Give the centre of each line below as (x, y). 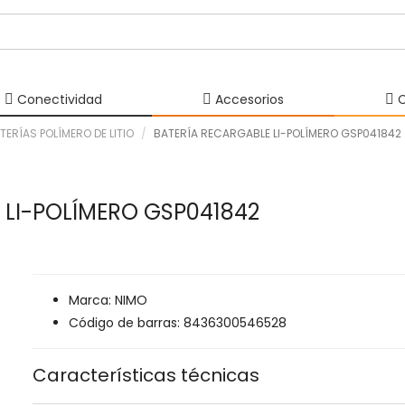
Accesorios (248, 99)
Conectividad (57, 99)
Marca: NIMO (108, 300)
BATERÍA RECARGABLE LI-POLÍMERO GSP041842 (278, 133)
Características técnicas (146, 375)
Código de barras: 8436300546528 (177, 323)
